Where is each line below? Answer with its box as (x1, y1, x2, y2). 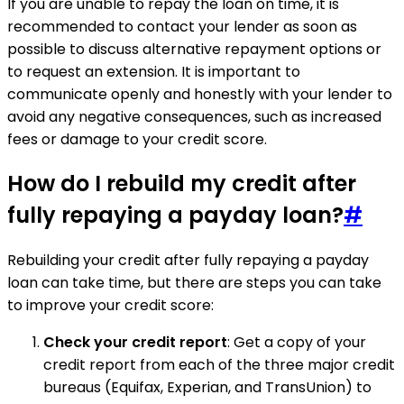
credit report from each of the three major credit (43, 354, 395, 376)
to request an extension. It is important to (7, 60, 300, 82)
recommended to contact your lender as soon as (7, 15, 357, 37)
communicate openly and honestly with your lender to (7, 83, 392, 105)
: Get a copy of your (227, 332, 366, 353)
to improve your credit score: (7, 295, 214, 317)
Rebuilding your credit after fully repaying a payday (7, 250, 369, 271)
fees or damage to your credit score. (7, 128, 267, 150)
